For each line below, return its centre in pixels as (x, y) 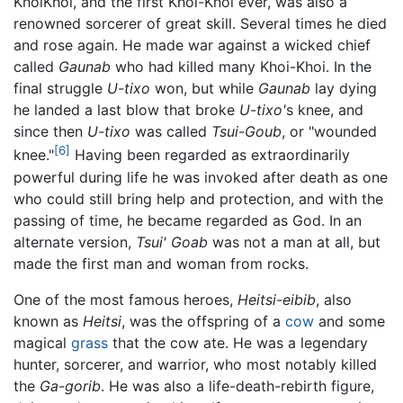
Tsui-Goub (246, 132)
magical (42, 342)
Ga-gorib (70, 385)
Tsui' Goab (172, 242)
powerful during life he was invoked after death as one (201, 177)
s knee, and (325, 110)
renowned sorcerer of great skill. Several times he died (200, 24)
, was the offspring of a (203, 321)
